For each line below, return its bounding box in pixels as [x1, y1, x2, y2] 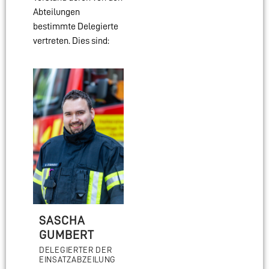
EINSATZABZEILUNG [39, 255, 116, 264]
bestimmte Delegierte [33, 21, 118, 31]
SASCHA [39, 214, 85, 227]
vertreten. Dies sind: [33, 35, 109, 46]
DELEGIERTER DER [39, 246, 112, 255]
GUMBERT [39, 229, 94, 241]
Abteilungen [33, 7, 80, 17]
